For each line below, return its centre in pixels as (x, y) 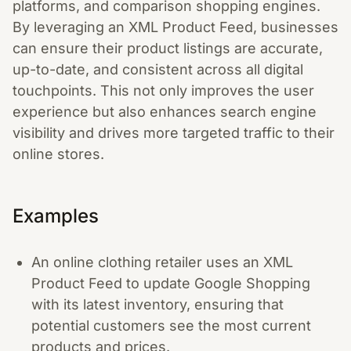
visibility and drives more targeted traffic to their (174, 133)
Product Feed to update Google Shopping (171, 283)
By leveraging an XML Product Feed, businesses (175, 27)
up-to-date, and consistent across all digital (158, 69)
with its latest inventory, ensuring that (157, 304)
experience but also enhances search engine (165, 112)
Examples (56, 216)
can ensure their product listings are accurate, (168, 48)
